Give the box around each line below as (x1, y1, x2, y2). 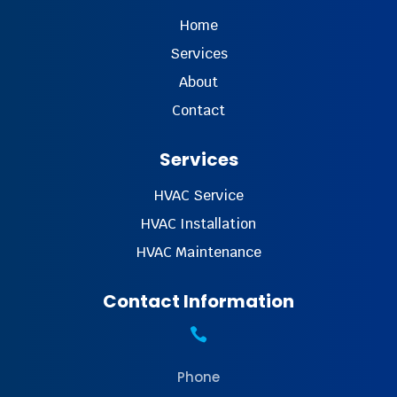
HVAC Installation (141, 214, 256, 234)
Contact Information (103, 289, 294, 315)
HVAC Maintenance (136, 243, 261, 262)
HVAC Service (153, 186, 244, 206)
